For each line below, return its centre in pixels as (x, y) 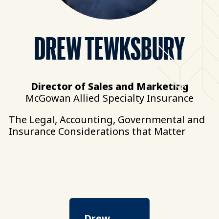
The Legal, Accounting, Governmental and (107, 120)
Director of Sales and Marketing (109, 86)
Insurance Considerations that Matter (97, 131)
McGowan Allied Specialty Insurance (109, 98)
